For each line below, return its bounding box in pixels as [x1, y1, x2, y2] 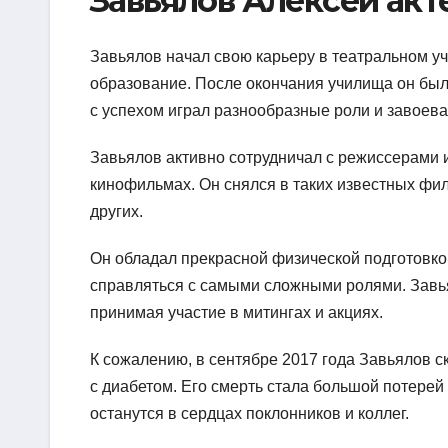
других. [90, 203, 143, 221]
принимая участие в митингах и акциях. [90, 304, 383, 322]
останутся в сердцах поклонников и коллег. [90, 405, 409, 423]
